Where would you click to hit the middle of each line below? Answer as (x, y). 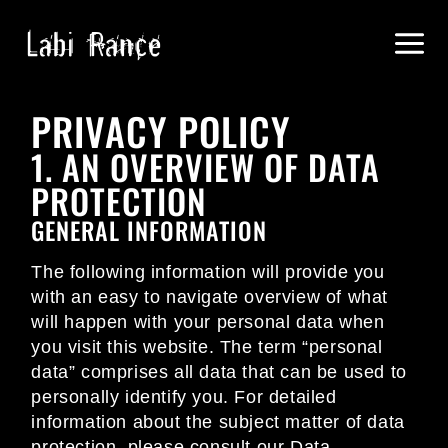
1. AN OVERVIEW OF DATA (206, 167)
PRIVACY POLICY (161, 131)
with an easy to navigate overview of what (209, 297)
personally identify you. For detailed (184, 397)
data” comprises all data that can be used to (219, 372)
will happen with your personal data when (208, 322)
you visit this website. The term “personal (207, 347)
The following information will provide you (208, 272)
